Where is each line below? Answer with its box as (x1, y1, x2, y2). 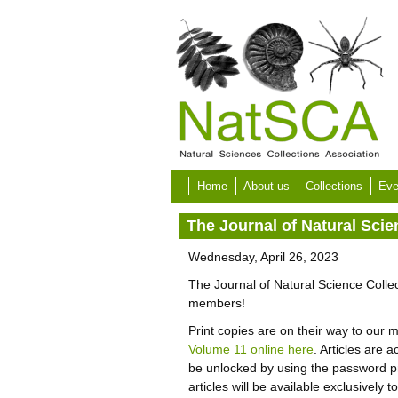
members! (188, 296, 245, 310)
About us (243, 180, 290, 193)
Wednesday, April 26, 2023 (188, 250, 338, 264)
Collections (306, 180, 362, 193)
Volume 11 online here (188, 342, 314, 356)
